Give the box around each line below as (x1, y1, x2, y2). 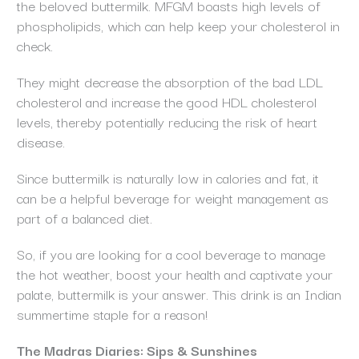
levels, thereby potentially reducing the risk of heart (16, 111, 317, 133)
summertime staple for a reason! (16, 303, 208, 325)
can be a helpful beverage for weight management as (16, 187, 329, 209)
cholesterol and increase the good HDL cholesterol (16, 91, 317, 113)
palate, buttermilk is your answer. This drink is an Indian (16, 283, 341, 305)
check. (16, 34, 57, 57)
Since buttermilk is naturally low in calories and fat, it (16, 167, 319, 189)
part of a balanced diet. (16, 207, 156, 229)
